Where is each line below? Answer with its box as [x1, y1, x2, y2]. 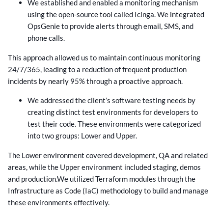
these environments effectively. [8, 197, 110, 207]
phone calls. [27, 33, 66, 43]
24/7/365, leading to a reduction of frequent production [8, 65, 187, 74]
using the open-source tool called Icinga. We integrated [27, 10, 204, 19]
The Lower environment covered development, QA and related [8, 150, 208, 160]
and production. [8, 174, 57, 183]
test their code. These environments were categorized [27, 119, 201, 128]
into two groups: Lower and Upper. [27, 131, 138, 140]
